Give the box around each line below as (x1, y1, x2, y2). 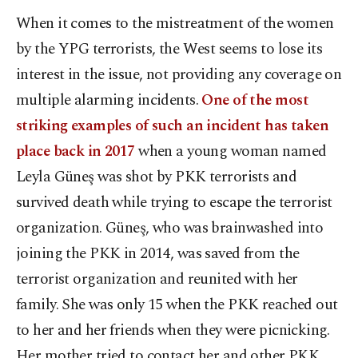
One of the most (201, 88, 308, 112)
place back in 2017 (16, 139, 135, 163)
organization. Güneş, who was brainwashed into (16, 216, 324, 240)
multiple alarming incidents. (16, 88, 202, 112)
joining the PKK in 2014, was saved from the (16, 241, 300, 265)
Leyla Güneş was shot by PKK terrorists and (16, 165, 297, 189)
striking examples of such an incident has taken (16, 113, 329, 137)
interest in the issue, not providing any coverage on (16, 62, 342, 86)
